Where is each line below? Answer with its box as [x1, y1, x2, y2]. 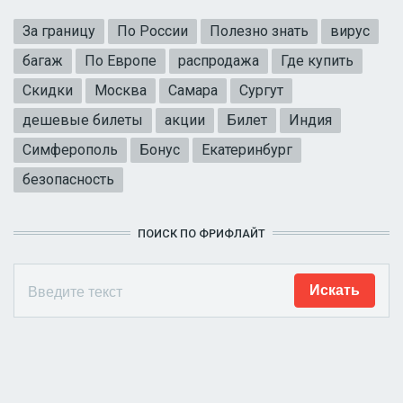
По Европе [85, 51, 157, 69]
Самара [168, 81, 218, 99]
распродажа [178, 51, 259, 69]
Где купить [281, 51, 354, 69]
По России [117, 22, 188, 40]
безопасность [22, 170, 114, 188]
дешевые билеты [22, 111, 143, 129]
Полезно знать [210, 22, 309, 40]
